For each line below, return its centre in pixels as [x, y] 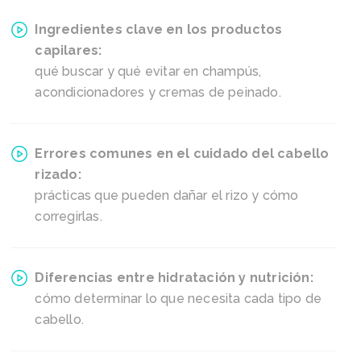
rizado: [58, 174]
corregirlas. [68, 216]
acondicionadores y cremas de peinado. [158, 92]
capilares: [68, 50]
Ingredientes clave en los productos [159, 29]
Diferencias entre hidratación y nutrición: [174, 277]
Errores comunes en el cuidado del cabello [182, 153]
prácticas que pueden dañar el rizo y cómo [167, 195]
